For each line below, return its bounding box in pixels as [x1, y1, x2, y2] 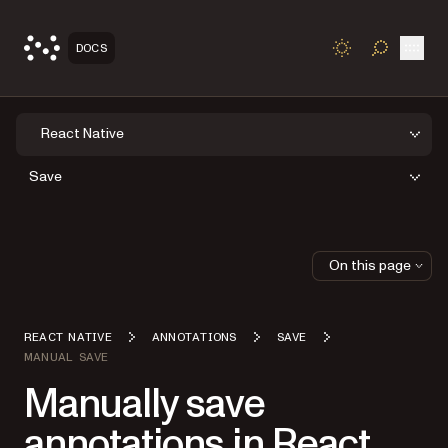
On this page [329, 255, 411, 275]
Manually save [24, 376, 266, 432]
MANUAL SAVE [24, 350, 109, 363]
